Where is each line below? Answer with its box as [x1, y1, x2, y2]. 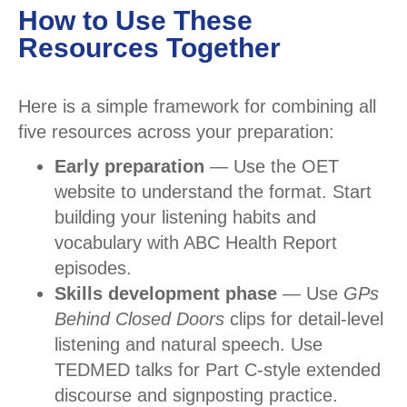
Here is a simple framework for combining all [18, 96, 376, 117]
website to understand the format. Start [55, 182, 372, 203]
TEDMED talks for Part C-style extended [55, 360, 381, 381]
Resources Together [18, 33, 281, 64]
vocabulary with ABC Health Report [55, 233, 337, 253]
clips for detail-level [224, 309, 383, 330]
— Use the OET [204, 156, 339, 177]
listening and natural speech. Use [55, 334, 323, 355]
